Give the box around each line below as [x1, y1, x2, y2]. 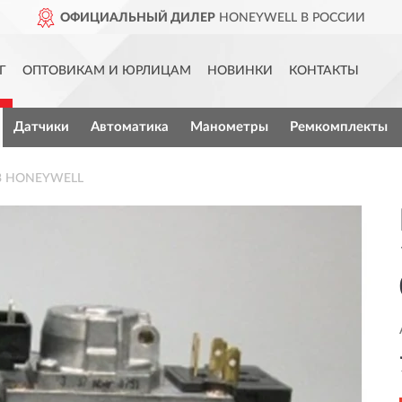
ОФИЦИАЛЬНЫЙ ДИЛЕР [59, 12, 215, 24]
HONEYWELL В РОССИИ [214, 12, 365, 24]
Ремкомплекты [289, 120, 388, 134]
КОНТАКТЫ [289, 65, 359, 77]
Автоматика [90, 120, 169, 134]
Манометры [189, 120, 268, 134]
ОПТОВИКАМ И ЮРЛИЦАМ [22, 65, 191, 77]
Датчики [13, 120, 69, 134]
